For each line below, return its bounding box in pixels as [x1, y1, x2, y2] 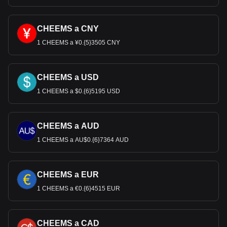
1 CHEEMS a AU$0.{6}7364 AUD [37, 136, 129, 143]
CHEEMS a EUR [37, 170, 99, 179]
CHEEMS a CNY [37, 24, 99, 33]
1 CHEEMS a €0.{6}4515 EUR [37, 185, 120, 192]
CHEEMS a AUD [37, 122, 99, 130]
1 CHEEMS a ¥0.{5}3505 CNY [37, 39, 120, 46]
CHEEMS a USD [37, 73, 99, 82]
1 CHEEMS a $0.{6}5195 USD [37, 88, 120, 95]
